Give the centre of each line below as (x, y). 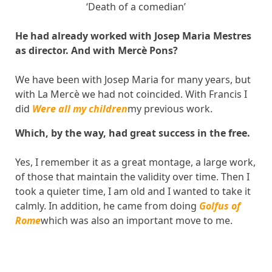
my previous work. (170, 108)
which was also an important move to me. (137, 220)
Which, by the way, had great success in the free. (133, 133)
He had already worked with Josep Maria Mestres (133, 36)
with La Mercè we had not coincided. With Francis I (131, 94)
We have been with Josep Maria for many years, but (133, 79)
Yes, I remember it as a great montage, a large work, (135, 162)
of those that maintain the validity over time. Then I (132, 176)
